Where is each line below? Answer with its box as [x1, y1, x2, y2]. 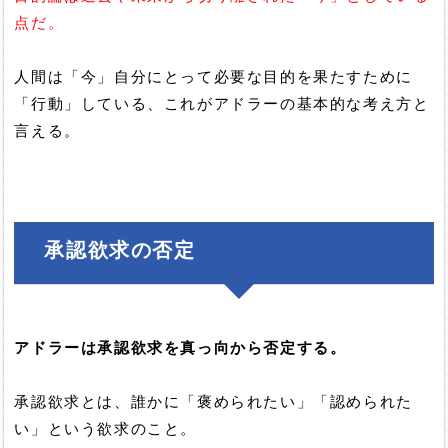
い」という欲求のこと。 [14, 421, 198, 438]
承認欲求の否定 [44, 239, 196, 262]
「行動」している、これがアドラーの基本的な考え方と [14, 96, 430, 113]
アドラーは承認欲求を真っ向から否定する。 [14, 340, 347, 357]
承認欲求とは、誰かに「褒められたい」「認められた [14, 394, 413, 411]
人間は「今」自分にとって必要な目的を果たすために [14, 69, 413, 86]
